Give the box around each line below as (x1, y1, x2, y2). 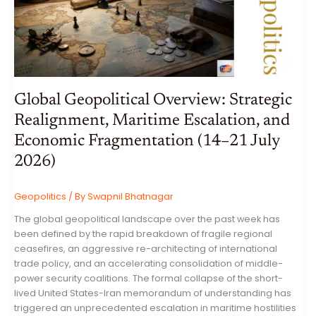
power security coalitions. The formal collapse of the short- (14, 272, 283, 285)
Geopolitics (14, 190, 66, 202)
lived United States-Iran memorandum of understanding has (14, 287, 291, 300)
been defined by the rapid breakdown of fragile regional (14, 228, 272, 241)
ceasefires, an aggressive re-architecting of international (14, 243, 277, 255)
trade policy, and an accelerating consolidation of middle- (14, 257, 283, 270)
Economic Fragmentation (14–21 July (14, 133, 279, 150)
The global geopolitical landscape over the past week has (14, 213, 280, 226)
